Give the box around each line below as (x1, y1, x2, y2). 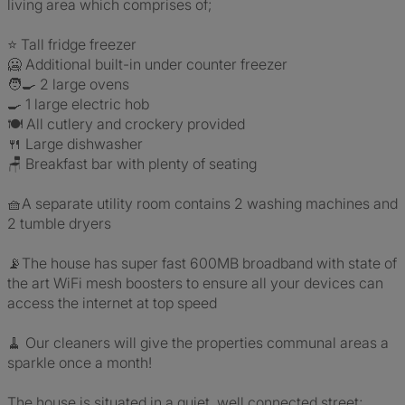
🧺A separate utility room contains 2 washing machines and (7, 194, 398, 212)
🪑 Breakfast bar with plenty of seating (7, 155, 257, 173)
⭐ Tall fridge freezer (7, 35, 137, 53)
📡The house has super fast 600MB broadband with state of (7, 254, 397, 272)
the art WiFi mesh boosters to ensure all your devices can (7, 274, 383, 292)
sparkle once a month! (7, 353, 152, 372)
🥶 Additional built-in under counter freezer (7, 55, 287, 73)
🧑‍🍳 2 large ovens (7, 75, 129, 93)
